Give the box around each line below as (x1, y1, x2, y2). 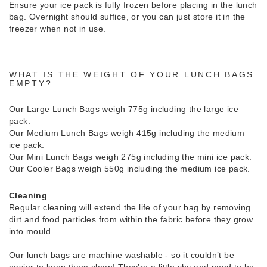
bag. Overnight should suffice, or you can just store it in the (9, 11, 246, 21)
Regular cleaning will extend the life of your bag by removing (9, 202, 251, 212)
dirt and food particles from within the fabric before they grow (9, 214, 253, 224)
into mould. (9, 226, 54, 236)
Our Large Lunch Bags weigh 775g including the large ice (9, 104, 238, 114)
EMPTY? (9, 78, 52, 88)
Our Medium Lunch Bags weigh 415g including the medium (9, 128, 245, 138)
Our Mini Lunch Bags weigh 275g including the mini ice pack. (9, 151, 252, 162)
